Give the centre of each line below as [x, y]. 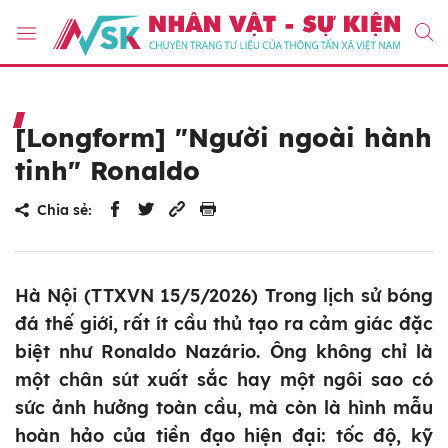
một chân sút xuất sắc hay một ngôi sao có [224, 380]
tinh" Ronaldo [107, 171]
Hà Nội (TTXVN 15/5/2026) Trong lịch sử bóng [224, 296]
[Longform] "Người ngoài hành [223, 138]
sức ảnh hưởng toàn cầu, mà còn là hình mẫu [224, 408]
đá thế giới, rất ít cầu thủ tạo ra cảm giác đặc [224, 324]
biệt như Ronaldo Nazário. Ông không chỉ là [224, 352]
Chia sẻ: [64, 210]
